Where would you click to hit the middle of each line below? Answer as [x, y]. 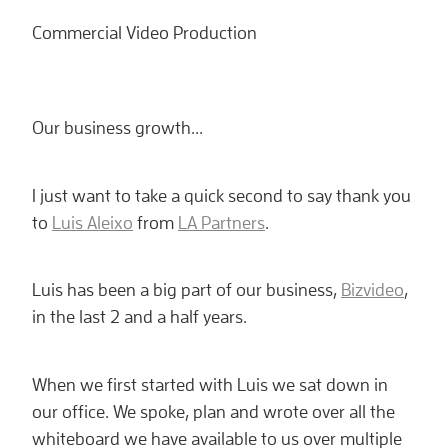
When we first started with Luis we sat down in [210, 384]
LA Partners [221, 222]
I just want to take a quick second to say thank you [221, 195]
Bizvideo [372, 290]
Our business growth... [117, 128]
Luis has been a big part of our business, [186, 290]
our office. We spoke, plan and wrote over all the [213, 411]
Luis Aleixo [92, 222]
